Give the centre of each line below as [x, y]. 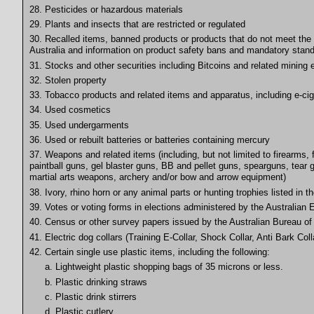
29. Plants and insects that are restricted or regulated [137, 24]
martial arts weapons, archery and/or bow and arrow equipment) [157, 177]
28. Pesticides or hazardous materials [106, 9]
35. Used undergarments [79, 125]
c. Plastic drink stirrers [91, 297]
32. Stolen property [68, 80]
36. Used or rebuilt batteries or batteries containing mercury [149, 140]
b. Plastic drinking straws [96, 282]
